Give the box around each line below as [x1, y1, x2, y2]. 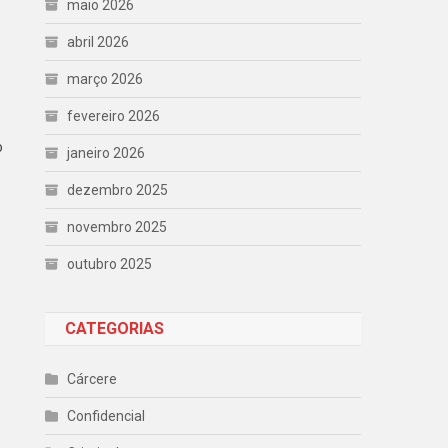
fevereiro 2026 [67, 108, 161, 124]
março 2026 [67, 71, 144, 87]
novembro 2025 [67, 219, 168, 235]
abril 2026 [67, 34, 130, 50]
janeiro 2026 [67, 145, 146, 161]
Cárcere [67, 371, 118, 387]
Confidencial [67, 408, 146, 424]
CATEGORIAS [65, 319, 165, 338]
